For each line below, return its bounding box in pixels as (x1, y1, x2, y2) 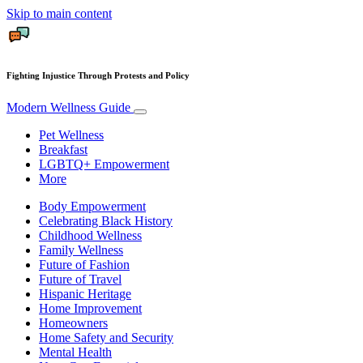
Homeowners (39, 315, 108, 330)
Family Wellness (39, 242, 123, 257)
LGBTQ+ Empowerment (39, 156, 169, 171)
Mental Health (39, 344, 112, 359)
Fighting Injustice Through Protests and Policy (6, 70, 190, 80)
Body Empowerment (39, 199, 146, 213)
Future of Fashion (39, 257, 130, 271)
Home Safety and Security (39, 330, 173, 344)
